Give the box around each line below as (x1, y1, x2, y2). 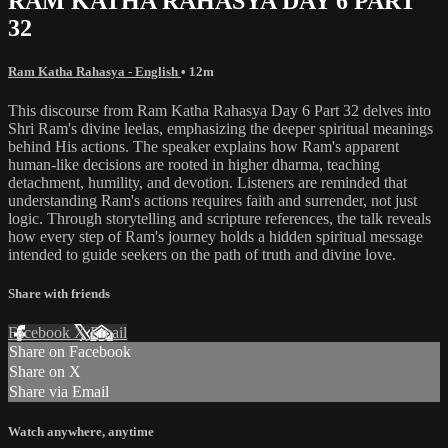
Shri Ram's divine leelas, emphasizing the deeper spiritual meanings (8, 119, 433, 137)
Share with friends (8, 286, 110, 302)
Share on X (9, 363, 81, 381)
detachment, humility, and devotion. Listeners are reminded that (8, 173, 407, 191)
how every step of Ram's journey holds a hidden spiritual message (8, 227, 423, 245)
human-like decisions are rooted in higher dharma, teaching (8, 155, 380, 173)
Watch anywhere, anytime (8, 424, 154, 440)
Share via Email (9, 383, 109, 401)
